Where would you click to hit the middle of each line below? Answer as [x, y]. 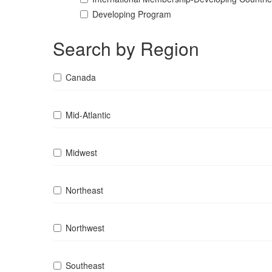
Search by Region [126, 48]
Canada [81, 77]
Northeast [84, 190]
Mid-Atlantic [88, 115]
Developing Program [132, 14]
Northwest [85, 228]
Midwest [81, 152]
